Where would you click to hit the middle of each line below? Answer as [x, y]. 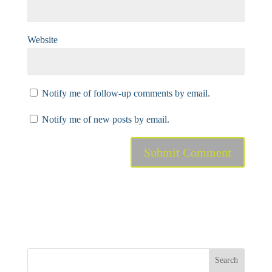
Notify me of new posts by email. [105, 119]
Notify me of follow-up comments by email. [126, 93]
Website [42, 39]
